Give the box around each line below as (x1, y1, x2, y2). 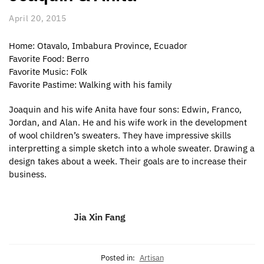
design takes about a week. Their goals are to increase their (9, 155, 247, 167)
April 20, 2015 (9, 13, 67, 24)
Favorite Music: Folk (9, 66, 87, 78)
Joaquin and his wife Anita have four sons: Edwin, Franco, (9, 103, 242, 115)
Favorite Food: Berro (9, 53, 89, 65)
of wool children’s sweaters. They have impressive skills (9, 129, 231, 141)
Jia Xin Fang (74, 211, 126, 223)
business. (9, 168, 47, 180)
